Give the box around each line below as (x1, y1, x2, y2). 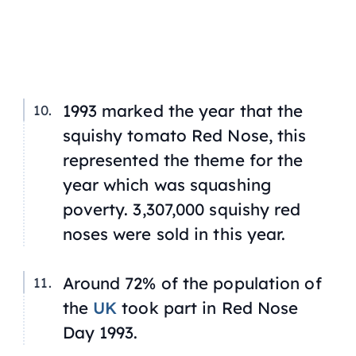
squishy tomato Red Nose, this (62, 125, 307, 146)
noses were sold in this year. (62, 223, 286, 245)
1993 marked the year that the (62, 100, 304, 122)
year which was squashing (62, 174, 271, 195)
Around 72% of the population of (62, 272, 322, 293)
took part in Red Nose (117, 296, 299, 318)
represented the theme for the (62, 149, 304, 171)
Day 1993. (62, 321, 138, 342)
